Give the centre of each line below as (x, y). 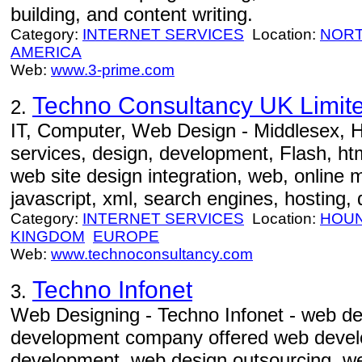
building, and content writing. (132, 14)
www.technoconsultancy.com (152, 254)
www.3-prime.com (113, 70)
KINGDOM (48, 236)
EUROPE (126, 236)
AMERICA (46, 52)
